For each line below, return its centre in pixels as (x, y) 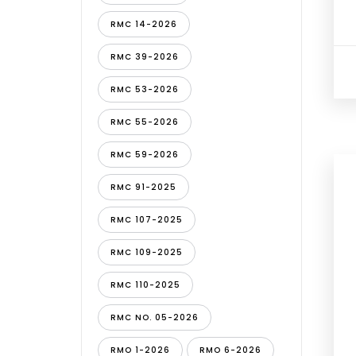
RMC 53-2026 (145, 89)
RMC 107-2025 (147, 220)
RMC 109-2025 (147, 252)
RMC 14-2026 (144, 24)
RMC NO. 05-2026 (155, 317)
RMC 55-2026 (145, 122)
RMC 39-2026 (145, 57)
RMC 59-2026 (145, 155)
